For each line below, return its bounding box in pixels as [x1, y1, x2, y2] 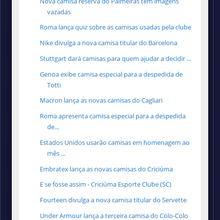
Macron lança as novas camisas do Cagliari [40, 96, 163, 105]
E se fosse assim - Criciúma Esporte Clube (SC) [40, 180, 172, 189]
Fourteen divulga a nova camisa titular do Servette [40, 195, 187, 205]
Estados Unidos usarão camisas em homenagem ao [40, 137, 190, 147]
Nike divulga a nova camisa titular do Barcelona [40, 38, 178, 48]
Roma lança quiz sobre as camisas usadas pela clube [40, 23, 192, 32]
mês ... [47, 148, 66, 158]
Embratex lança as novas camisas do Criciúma [40, 164, 173, 173]
